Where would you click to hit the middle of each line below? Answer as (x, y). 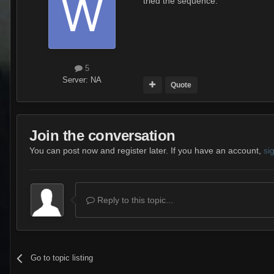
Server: (76, 80)
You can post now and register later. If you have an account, (146, 151)
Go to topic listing (62, 258)
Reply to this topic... (134, 200)
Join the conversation (102, 136)
